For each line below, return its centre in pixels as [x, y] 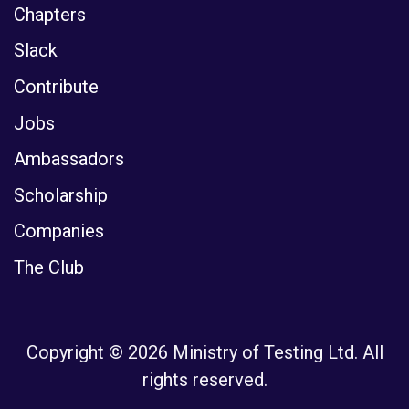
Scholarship [61, 195]
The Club [49, 267]
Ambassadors [69, 159]
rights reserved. [204, 380]
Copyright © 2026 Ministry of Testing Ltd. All [204, 353]
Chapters [50, 14]
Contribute [56, 86]
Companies [59, 231]
